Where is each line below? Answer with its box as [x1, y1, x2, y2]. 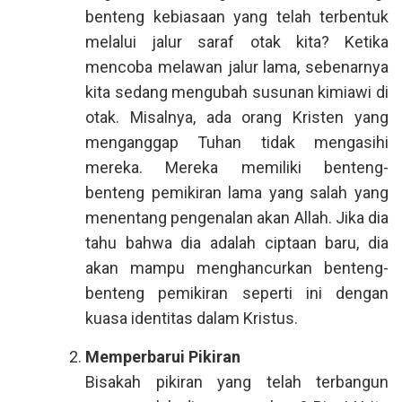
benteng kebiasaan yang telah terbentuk [85, 7, 389, 26]
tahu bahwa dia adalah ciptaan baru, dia [85, 233, 389, 252]
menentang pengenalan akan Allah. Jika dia [85, 208, 389, 227]
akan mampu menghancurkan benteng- [85, 258, 389, 277]
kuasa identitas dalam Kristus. [85, 309, 298, 328]
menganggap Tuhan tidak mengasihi [85, 133, 389, 152]
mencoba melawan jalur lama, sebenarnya [85, 57, 389, 76]
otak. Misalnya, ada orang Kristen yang [85, 108, 389, 127]
